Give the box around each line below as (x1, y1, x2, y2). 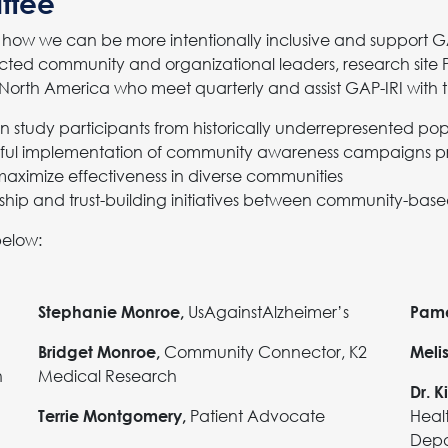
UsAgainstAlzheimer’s (184, 300, 349, 322)
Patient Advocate (186, 404, 325, 426)
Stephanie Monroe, (38, 301, 184, 321)
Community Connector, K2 (160, 340, 367, 362)
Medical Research (38, 364, 177, 386)
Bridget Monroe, (38, 341, 160, 361)
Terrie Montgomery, (38, 405, 186, 425)
